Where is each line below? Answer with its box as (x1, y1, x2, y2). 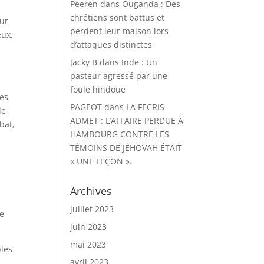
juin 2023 (70, 221, 107, 232)
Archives (70, 184, 113, 198)
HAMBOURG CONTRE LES (70, 128, 170, 140)
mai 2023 (70, 239, 107, 250)
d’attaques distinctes (70, 39, 153, 50)
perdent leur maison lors (70, 25, 169, 37)
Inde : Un (121, 57, 158, 68)
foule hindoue (70, 84, 126, 95)
